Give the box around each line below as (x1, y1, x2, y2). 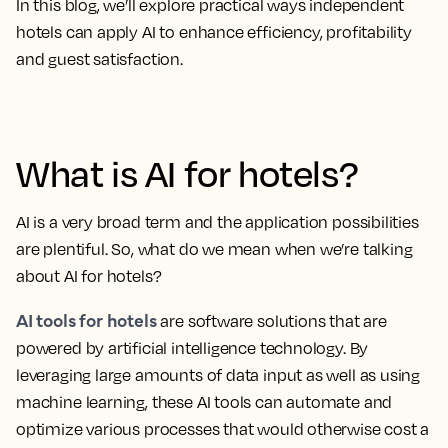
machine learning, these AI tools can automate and (16, 392, 393, 412)
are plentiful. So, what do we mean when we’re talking (16, 239, 413, 259)
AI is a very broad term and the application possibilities (16, 212, 419, 232)
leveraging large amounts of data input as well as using (16, 365, 421, 385)
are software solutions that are (156, 311, 387, 331)
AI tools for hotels (16, 307, 157, 332)
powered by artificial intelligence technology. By (16, 338, 369, 358)
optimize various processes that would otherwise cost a (16, 419, 430, 439)
